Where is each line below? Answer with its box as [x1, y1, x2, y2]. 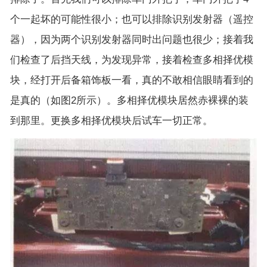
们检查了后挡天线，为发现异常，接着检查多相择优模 [10, 54, 253, 66]
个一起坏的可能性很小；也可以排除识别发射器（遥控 [10, 13, 253, 25]
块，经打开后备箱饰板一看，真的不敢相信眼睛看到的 [10, 74, 253, 86]
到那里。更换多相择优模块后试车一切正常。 [10, 114, 213, 126]
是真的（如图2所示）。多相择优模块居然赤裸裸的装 [10, 94, 249, 106]
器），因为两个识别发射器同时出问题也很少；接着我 [10, 33, 253, 45]
